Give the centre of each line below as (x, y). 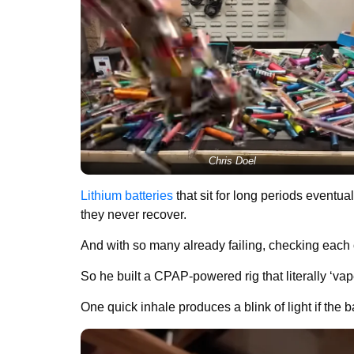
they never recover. (135, 214)
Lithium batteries (127, 195)
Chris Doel (232, 160)
